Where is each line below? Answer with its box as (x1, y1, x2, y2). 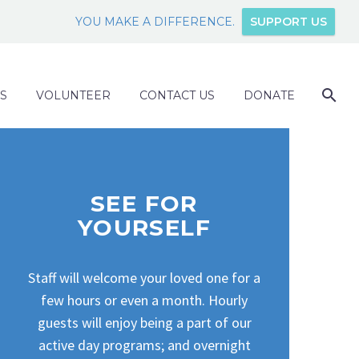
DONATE (244, 88, 295, 103)
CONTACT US (139, 88, 215, 103)
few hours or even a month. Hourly (41, 290, 248, 309)
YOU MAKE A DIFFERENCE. (75, 14, 235, 29)
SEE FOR (91, 190, 198, 218)
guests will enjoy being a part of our (37, 313, 252, 332)
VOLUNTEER (36, 88, 111, 103)
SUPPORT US (250, 14, 327, 29)
